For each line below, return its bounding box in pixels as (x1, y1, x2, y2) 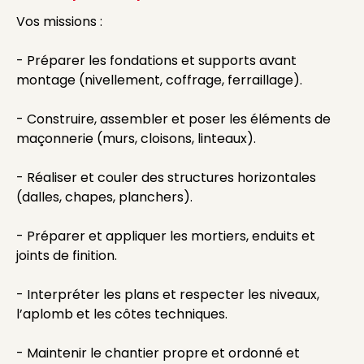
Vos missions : (16, 12, 102, 31)
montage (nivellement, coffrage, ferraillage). (16, 71, 302, 89)
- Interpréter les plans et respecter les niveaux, (16, 285, 319, 304)
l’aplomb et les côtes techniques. (16, 305, 227, 323)
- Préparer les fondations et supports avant (16, 51, 297, 70)
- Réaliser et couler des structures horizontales (16, 168, 316, 187)
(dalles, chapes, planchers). (16, 188, 193, 206)
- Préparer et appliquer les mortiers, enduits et (16, 227, 315, 245)
